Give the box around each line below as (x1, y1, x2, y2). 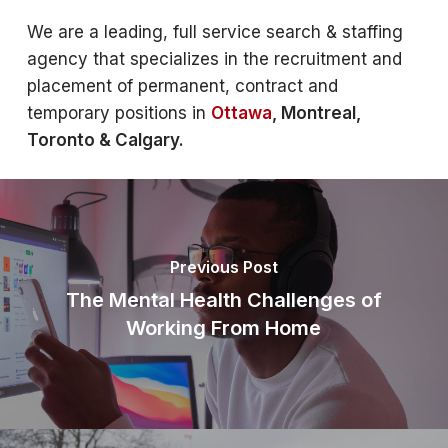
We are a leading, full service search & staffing (26, 22, 403, 42)
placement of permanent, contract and (26, 76, 338, 96)
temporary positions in (26, 103, 211, 123)
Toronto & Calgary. (26, 130, 184, 150)
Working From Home (126, 316, 322, 340)
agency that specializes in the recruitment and (26, 49, 402, 69)
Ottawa (210, 103, 272, 123)
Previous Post (169, 257, 278, 277)
